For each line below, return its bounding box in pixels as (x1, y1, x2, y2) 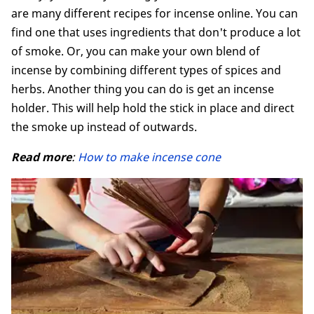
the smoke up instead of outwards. (11, 118, 197, 135)
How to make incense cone (78, 149, 221, 165)
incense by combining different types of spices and (11, 62, 281, 78)
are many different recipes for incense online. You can (11, 5, 298, 21)
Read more (11, 149, 71, 165)
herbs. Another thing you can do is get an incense (11, 81, 274, 97)
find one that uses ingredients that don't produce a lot (11, 24, 301, 40)
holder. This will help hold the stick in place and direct (11, 100, 294, 116)
